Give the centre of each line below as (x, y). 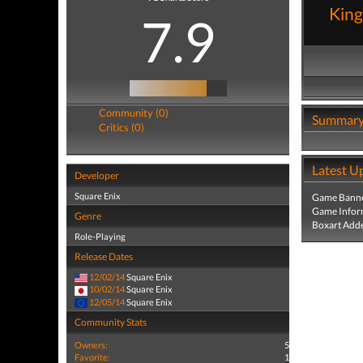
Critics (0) (122, 127)
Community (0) (134, 113)
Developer (97, 175)
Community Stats (111, 322)
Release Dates (104, 256)
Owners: (91, 344)
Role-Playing (100, 236)
